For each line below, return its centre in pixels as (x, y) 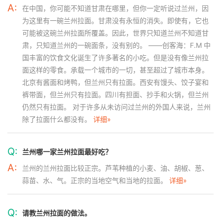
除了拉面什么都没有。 (58, 119)
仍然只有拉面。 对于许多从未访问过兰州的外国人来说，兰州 (116, 107)
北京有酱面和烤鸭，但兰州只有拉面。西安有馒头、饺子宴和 (115, 82)
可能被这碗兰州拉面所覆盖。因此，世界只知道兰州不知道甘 (115, 33)
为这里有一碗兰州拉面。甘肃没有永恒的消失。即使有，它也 (115, 20)
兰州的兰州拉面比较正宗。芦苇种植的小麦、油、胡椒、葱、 (115, 168)
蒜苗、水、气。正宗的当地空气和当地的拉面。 (96, 180)
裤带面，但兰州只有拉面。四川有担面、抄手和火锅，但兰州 (115, 94)
